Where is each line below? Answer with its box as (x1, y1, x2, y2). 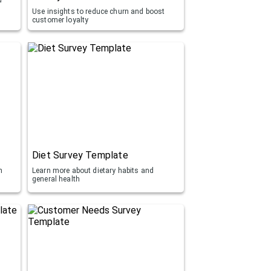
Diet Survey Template (32, 149, 128, 161)
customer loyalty (32, 15, 89, 24)
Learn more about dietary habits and (32, 166, 154, 175)
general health (32, 174, 80, 183)
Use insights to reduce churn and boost (32, 7, 165, 16)
